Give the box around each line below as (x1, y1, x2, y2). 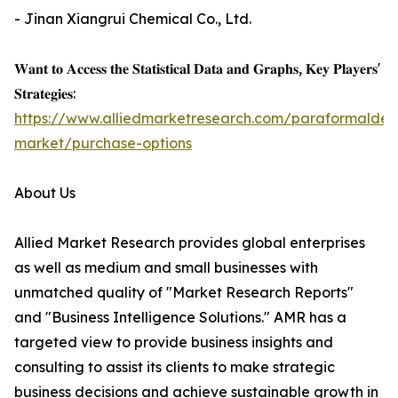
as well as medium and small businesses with (14, 259, 318, 277)
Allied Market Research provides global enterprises (14, 234, 365, 252)
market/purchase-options (14, 134, 192, 153)
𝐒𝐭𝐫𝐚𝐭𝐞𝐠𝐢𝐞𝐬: (14, 84, 76, 103)
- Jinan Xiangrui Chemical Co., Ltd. (14, 10, 251, 28)
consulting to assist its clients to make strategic (14, 358, 335, 377)
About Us (14, 184, 76, 203)
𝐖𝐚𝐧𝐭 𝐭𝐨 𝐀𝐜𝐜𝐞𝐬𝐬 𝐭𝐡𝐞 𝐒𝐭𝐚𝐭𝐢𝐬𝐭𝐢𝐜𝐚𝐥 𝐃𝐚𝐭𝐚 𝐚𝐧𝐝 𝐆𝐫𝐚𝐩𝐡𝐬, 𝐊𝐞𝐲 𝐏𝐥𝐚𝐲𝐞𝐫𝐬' (14, 60, 380, 78)
